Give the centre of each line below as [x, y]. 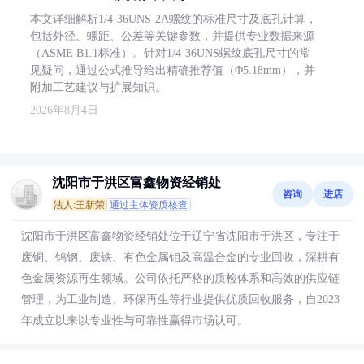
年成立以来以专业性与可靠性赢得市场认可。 [135, 321]
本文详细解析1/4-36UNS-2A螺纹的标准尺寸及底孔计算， [173, 19]
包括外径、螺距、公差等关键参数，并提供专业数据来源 [172, 36]
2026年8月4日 [64, 110]
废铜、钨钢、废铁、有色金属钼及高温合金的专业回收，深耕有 [180, 257]
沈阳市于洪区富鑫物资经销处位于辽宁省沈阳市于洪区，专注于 [180, 236]
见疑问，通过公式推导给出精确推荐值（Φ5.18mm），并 [173, 70]
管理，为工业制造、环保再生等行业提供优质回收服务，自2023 [180, 299]
